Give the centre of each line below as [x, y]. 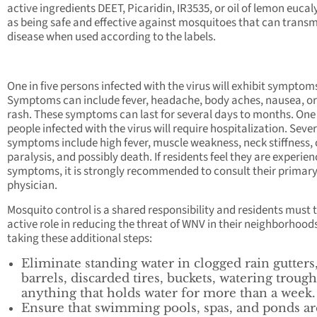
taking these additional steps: [80, 239]
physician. [32, 186]
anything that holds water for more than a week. [168, 294]
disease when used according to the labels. [111, 37]
